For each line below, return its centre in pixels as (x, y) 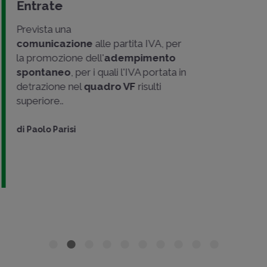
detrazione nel (49, 86)
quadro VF (108, 86)
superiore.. (38, 100)
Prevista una (42, 29)
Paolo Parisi (50, 129)
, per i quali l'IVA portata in (127, 72)
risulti (147, 86)
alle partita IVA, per (137, 43)
